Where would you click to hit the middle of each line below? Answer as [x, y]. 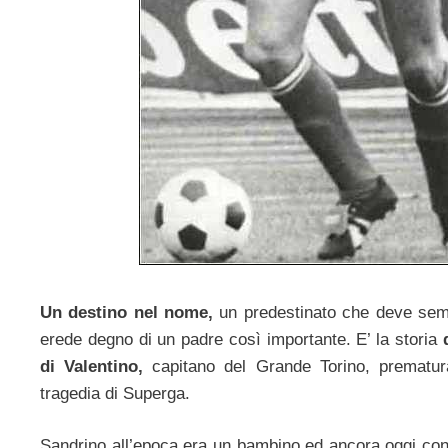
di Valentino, [96, 366]
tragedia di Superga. [115, 393]
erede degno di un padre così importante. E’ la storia [241, 339]
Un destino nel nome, [127, 312]
